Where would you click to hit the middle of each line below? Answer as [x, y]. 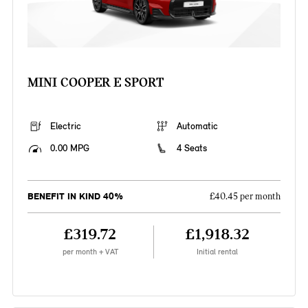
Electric [65, 126]
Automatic [197, 126]
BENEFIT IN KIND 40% [75, 197]
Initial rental [218, 252]
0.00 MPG [69, 148]
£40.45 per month [245, 197]
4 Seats [192, 148]
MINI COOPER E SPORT [95, 82]
